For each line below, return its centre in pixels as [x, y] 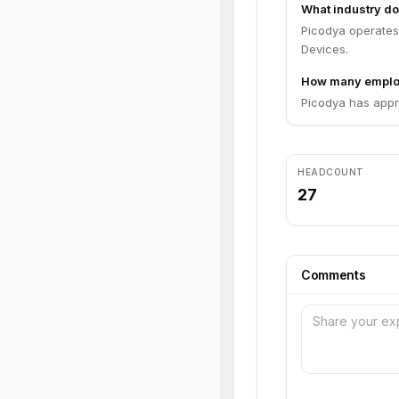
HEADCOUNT [331, 172]
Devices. [325, 49]
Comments [334, 275]
